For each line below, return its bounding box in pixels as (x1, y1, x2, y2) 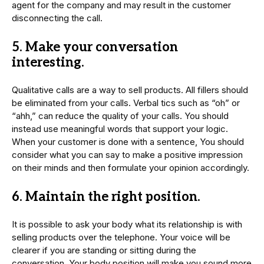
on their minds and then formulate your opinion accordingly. (12, 161, 249, 173)
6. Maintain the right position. (12, 189, 200, 204)
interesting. (12, 54, 84, 70)
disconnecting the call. (12, 12, 103, 24)
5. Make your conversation (12, 39, 178, 55)
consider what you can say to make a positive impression (12, 148, 243, 160)
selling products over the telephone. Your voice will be (12, 231, 230, 243)
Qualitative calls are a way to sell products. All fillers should (12, 84, 248, 95)
